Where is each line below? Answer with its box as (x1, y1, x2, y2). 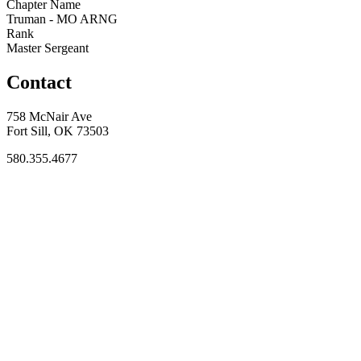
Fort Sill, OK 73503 (6, 123, 109, 138)
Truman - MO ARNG (6, 11, 118, 26)
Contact (6, 71, 72, 93)
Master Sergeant (6, 40, 89, 55)
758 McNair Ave (6, 109, 92, 123)
